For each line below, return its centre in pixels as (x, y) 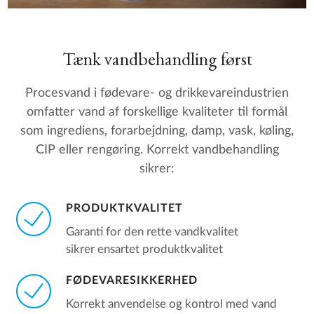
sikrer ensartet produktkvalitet (144, 249)
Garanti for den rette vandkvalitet (152, 232)
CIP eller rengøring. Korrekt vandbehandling (157, 150)
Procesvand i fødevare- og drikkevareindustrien (157, 93)
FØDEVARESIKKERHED (131, 280)
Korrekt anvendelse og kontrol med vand (171, 304)
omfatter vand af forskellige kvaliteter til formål (157, 112)
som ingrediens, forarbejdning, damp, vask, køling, (157, 131)
